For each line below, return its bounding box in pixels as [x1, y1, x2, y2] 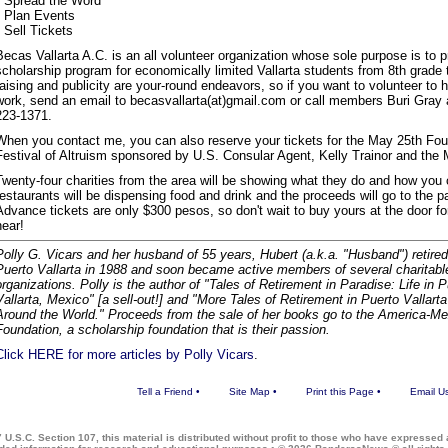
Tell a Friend [136, 386, 193, 397]
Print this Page [305, 386, 374, 397]
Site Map [228, 386, 270, 397]
